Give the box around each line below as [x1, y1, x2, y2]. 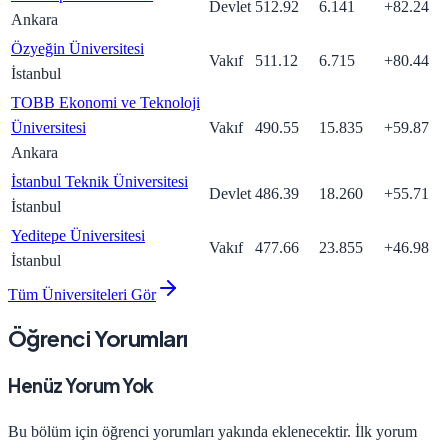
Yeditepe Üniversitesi [11, 226, 145, 244]
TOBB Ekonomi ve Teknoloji [11, 93, 200, 111]
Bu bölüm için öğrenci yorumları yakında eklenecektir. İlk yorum [8, 422, 417, 440]
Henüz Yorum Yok [8, 373, 154, 397]
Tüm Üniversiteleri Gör [8, 285, 156, 303]
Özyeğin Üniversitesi [11, 39, 144, 57]
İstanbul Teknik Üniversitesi [11, 172, 188, 190]
